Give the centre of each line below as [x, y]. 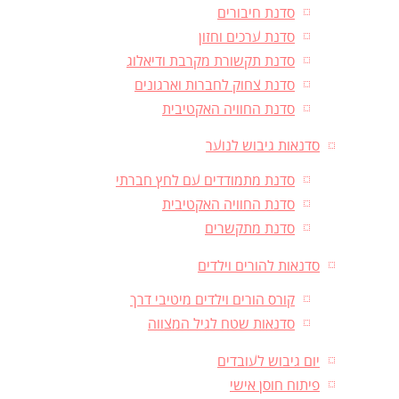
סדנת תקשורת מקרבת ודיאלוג [211, 61]
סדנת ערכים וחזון [247, 37]
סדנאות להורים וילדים [259, 266]
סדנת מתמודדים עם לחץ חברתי [205, 180]
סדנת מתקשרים [250, 228]
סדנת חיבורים [256, 13]
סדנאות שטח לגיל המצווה [221, 325]
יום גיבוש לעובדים [269, 361]
